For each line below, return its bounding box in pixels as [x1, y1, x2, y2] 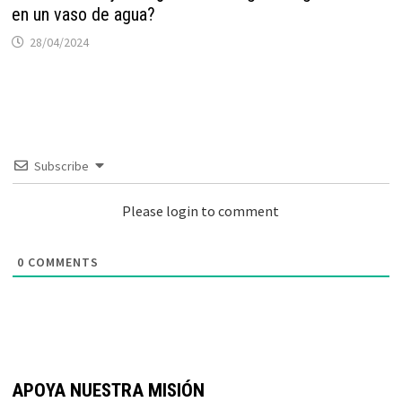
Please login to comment [122, 202, 280, 220]
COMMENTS [23, 254, 99, 270]
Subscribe [33, 158, 89, 174]
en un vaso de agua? [11, 4, 155, 25]
